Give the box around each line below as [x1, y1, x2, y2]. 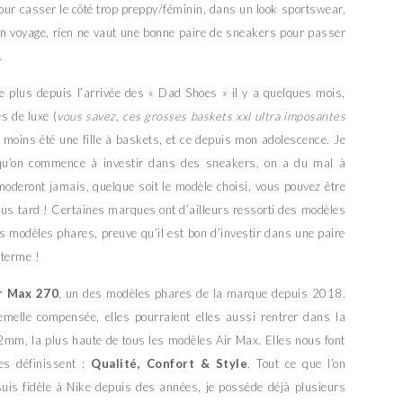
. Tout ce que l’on [247, 356, 346, 372]
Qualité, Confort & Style [91, 356, 248, 372]
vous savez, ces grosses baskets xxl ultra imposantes [57, 109, 346, 124]
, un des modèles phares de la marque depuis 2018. [58, 286, 346, 301]
